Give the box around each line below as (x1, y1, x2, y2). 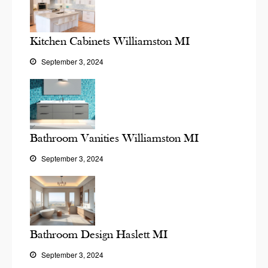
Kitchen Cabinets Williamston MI (30, 34, 190, 48)
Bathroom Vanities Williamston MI (30, 130, 199, 145)
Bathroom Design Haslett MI (30, 227, 167, 242)
